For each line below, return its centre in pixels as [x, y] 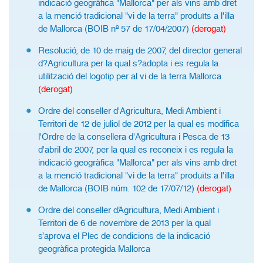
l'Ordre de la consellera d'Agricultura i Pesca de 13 [134, 137]
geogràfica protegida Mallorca [94, 249]
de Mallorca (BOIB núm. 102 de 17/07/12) [117, 188]
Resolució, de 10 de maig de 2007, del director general [140, 50]
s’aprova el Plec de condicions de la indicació [124, 236]
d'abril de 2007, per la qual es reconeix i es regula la [136, 150]
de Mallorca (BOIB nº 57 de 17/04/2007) [115, 29]
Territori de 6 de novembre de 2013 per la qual [124, 223]
